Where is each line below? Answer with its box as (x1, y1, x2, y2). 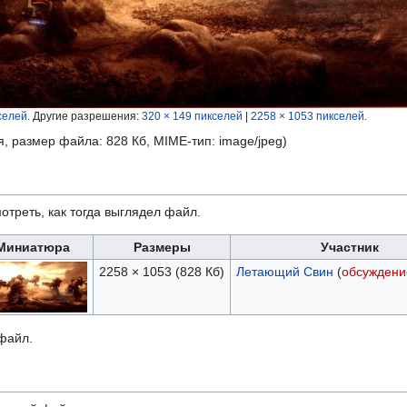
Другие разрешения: (33, 110, 142, 123)
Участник (320, 240, 379, 255)
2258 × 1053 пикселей (251, 110, 364, 123)
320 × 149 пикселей (142, 110, 243, 123)
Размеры (133, 240, 191, 255)
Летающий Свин (235, 264, 333, 280)
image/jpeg (219, 134, 283, 149)
